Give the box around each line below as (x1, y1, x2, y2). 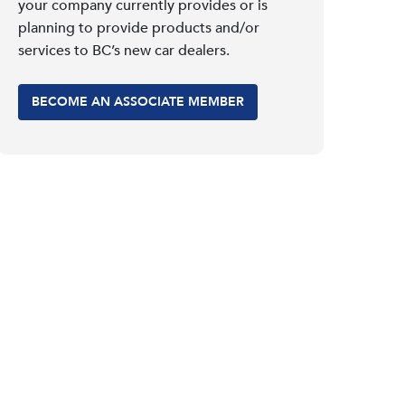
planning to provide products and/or (17, 17, 259, 38)
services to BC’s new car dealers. (17, 40, 230, 61)
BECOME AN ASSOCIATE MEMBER (31, 92, 244, 110)
